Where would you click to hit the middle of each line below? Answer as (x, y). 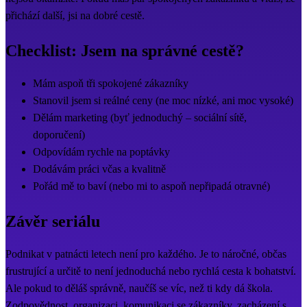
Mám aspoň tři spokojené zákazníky (112, 84)
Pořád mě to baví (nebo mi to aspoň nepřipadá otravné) (153, 186)
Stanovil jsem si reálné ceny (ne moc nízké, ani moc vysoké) (164, 101)
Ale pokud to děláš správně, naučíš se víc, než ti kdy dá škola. (139, 288)
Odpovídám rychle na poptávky (103, 152)
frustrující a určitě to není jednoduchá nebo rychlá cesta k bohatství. (151, 271)
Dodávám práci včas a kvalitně (101, 169)
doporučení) (60, 135)
